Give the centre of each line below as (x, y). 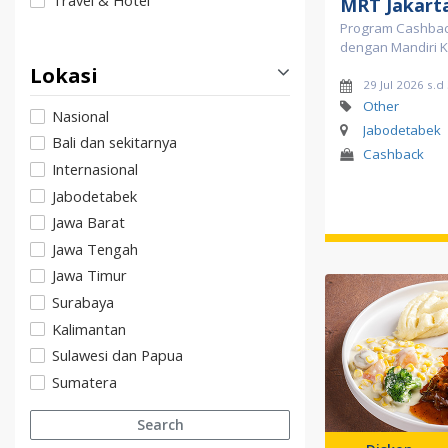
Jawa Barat (88, 222)
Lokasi (64, 75)
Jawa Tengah (95, 248)
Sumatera (84, 381)
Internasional (95, 169)
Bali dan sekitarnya (114, 142)
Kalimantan (89, 328)
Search (160, 425)
